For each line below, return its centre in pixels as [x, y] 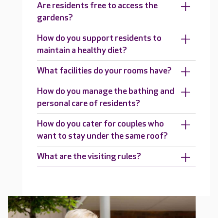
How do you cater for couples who [100, 124]
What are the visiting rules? [89, 156]
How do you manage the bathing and [106, 91]
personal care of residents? [89, 103]
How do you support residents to [99, 38]
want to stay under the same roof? [102, 136]
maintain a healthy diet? [82, 50]
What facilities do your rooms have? [104, 71]
